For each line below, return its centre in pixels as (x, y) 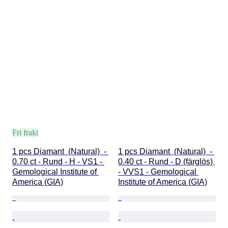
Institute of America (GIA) (163, 182)
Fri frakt (25, 133)
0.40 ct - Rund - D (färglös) (166, 162)
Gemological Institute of (55, 172)
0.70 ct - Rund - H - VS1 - (58, 162)
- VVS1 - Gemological (158, 172)
